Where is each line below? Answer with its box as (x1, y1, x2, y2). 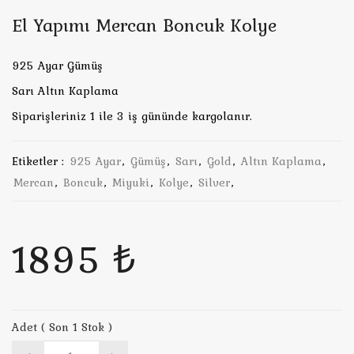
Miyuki (112, 174, 149, 191)
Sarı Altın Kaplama (12, 82, 119, 100)
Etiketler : (12, 153, 64, 170)
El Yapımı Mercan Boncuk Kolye (12, 11, 277, 39)
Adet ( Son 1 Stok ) (12, 318, 112, 336)
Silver (198, 174, 230, 191)
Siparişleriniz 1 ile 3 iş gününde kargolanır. (12, 107, 252, 125)
